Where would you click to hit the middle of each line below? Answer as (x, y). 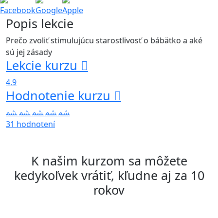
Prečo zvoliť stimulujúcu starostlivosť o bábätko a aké (104, 40)
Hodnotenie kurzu (58, 95)
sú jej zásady (29, 52)
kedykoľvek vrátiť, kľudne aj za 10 (109, 175)
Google (49, 10)
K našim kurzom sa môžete (109, 160)
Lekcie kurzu (42, 65)
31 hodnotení (30, 124)
